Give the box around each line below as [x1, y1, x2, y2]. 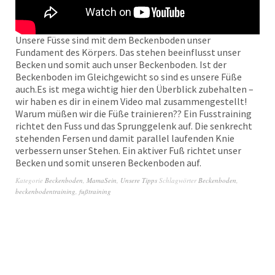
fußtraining [79, 187, 111, 196]
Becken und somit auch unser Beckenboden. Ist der [15, 58, 227, 71]
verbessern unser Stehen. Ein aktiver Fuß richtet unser [15, 144, 241, 157]
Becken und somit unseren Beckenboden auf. [15, 157, 201, 169]
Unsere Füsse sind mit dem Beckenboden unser [15, 34, 211, 47]
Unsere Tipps [120, 176, 157, 185]
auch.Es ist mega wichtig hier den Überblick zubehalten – [15, 83, 254, 96]
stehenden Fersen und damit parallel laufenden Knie [15, 132, 234, 145]
